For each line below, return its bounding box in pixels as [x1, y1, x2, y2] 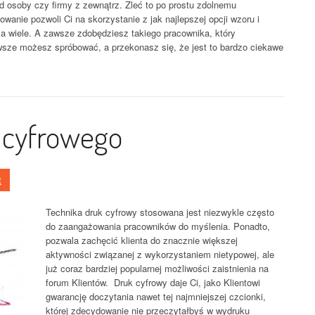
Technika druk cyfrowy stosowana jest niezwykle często [46, 205, 274, 219]
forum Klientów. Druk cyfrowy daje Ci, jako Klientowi [46, 276, 260, 289]
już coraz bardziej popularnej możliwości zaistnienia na [46, 262, 269, 275]
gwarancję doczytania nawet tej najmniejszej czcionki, [46, 290, 266, 303]
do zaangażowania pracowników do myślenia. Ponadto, [46, 219, 270, 233]
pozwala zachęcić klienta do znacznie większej [46, 233, 238, 247]
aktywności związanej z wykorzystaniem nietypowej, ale [46, 247, 274, 261]
